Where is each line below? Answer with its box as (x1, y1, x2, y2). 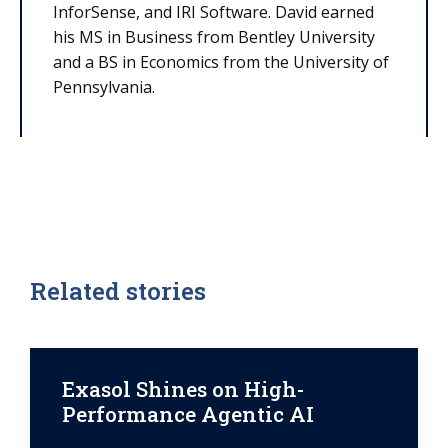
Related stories (30, 275, 206, 308)
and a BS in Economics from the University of (53, 50, 389, 73)
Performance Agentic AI (62, 399, 314, 428)
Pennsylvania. (53, 75, 155, 98)
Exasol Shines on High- (62, 374, 304, 403)
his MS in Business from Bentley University (53, 25, 375, 48)
